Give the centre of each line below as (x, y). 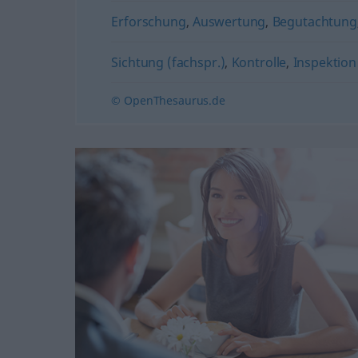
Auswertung (229, 22)
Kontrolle (259, 62)
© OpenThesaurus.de (168, 100)
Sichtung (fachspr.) (168, 62)
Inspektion (324, 62)
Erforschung (149, 22)
